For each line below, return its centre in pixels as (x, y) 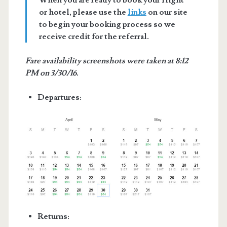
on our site (167, 12)
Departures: (59, 97)
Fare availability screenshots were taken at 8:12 (107, 61)
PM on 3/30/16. (52, 73)
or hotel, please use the (83, 12)
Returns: (53, 216)
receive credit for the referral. (94, 36)
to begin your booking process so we (107, 24)
